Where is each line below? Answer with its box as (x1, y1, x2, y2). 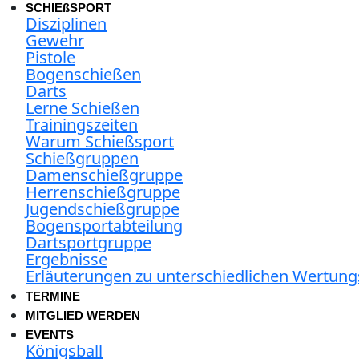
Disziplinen (26, 13, 107, 34)
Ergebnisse (26, 248, 107, 270)
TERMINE (26, 289, 80, 303)
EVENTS (26, 328, 74, 341)
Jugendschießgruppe (26, 198, 179, 220)
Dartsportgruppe (26, 232, 151, 253)
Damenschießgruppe (26, 164, 183, 186)
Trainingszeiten (26, 114, 138, 135)
